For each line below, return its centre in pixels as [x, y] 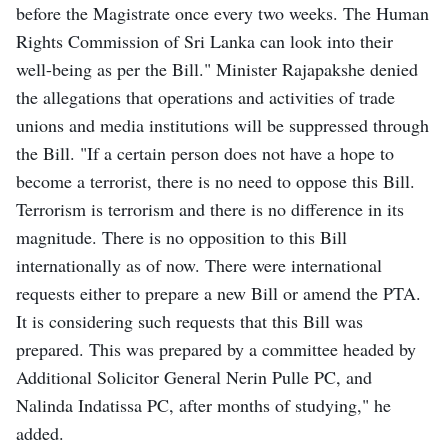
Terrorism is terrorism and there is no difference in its [210, 208]
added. [40, 432]
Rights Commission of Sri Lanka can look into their [204, 40]
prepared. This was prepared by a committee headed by [216, 348]
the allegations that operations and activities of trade [205, 96]
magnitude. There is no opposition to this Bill [181, 236]
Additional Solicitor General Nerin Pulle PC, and [194, 376]
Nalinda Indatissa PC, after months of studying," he [203, 404]
